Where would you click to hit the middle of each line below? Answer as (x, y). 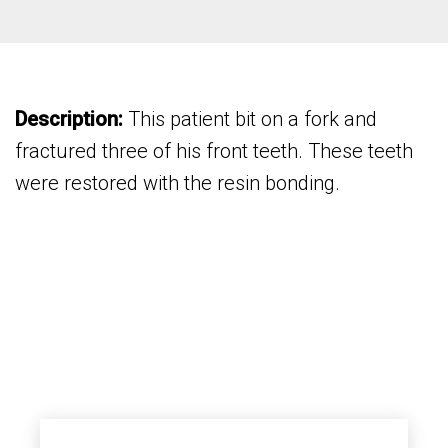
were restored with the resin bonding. (177, 183)
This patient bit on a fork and (250, 119)
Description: (69, 119)
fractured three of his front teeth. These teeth (214, 151)
